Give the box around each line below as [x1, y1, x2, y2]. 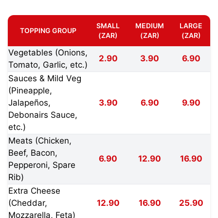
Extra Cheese [8, 185, 60, 196]
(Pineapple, [8, 85, 52, 95]
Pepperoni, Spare [8, 160, 75, 170]
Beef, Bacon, [8, 147, 57, 158]
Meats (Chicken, [8, 135, 72, 145]
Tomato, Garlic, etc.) [8, 59, 88, 70]
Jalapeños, [8, 97, 51, 108]
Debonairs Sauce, [8, 109, 77, 120]
